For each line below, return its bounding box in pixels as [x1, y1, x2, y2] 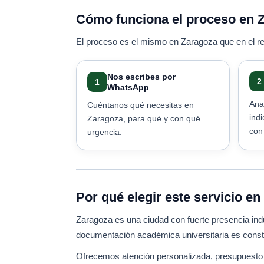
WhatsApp [107, 82, 149, 92]
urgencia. [87, 127, 122, 137]
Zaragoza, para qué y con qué [87, 114, 200, 123]
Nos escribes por [107, 72, 176, 81]
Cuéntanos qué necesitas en [87, 100, 194, 110]
